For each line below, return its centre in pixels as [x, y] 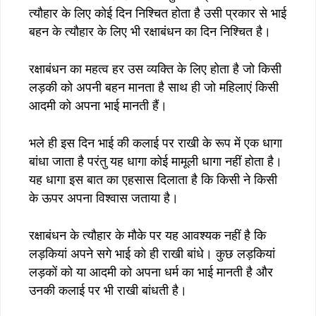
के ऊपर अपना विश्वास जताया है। [104, 198]
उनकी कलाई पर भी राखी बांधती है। [108, 290]
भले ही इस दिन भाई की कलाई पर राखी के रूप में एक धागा [156, 143]
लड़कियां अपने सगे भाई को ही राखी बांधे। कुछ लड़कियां [152, 254]
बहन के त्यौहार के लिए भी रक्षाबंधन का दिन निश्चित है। [150, 31]
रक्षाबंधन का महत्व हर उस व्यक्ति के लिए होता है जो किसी [155, 69]
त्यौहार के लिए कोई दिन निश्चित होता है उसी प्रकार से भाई [158, 13]
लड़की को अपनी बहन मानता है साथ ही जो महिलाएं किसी [154, 87]
